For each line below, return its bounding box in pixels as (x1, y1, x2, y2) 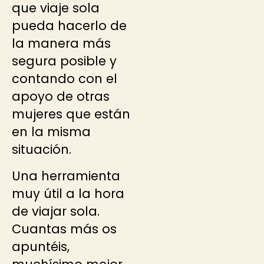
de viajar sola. (12, 202, 100, 220)
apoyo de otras (12, 88, 110, 105)
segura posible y (12, 52, 117, 70)
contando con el (12, 70, 117, 88)
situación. (12, 141, 71, 159)
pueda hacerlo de (12, 17, 127, 35)
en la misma (12, 123, 91, 141)
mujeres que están (12, 105, 130, 123)
